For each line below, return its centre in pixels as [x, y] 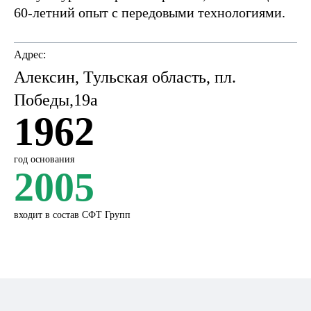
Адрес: [30, 54]
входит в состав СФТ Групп [72, 215]
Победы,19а [56, 100]
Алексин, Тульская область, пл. [125, 77]
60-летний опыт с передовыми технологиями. [150, 12]
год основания [44, 159]
